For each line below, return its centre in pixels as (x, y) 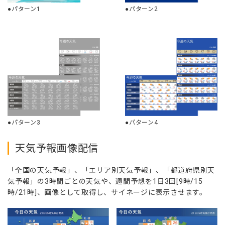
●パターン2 (142, 9)
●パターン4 (142, 123)
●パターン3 (24, 123)
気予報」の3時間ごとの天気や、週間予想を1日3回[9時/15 (105, 182)
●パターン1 (24, 9)
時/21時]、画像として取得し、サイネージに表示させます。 (107, 193)
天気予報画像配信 (57, 148)
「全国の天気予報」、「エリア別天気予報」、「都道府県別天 (111, 171)
